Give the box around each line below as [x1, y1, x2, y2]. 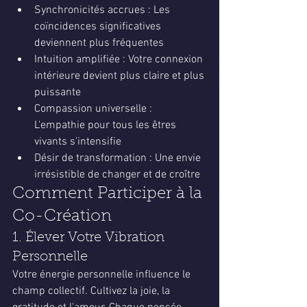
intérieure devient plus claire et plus [34, 69, 207, 83]
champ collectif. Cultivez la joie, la [12, 284, 173, 298]
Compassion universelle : [34, 102, 155, 116]
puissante [34, 86, 81, 99]
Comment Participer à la [12, 186, 206, 202]
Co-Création [12, 208, 112, 225]
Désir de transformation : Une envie [34, 151, 204, 165]
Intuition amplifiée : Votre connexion [34, 53, 206, 66]
